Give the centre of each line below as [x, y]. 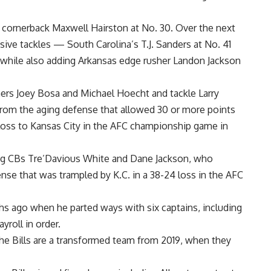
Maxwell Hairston [90, 28]
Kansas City [55, 126]
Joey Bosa [38, 93]
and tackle [174, 93]
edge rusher [145, 61]
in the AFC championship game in [154, 126]
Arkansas [97, 61]
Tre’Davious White [69, 159]
